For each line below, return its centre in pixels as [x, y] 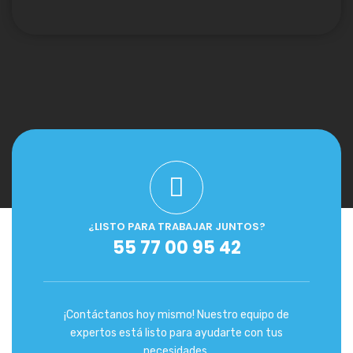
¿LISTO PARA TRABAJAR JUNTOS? [176, 227]
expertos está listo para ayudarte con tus [176, 333]
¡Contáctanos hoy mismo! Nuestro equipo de [176, 315]
